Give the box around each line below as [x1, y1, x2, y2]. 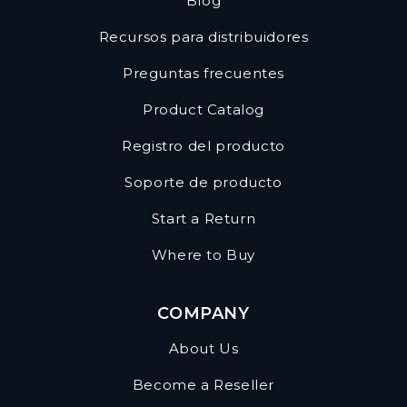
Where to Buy [151, 246, 256, 264]
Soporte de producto [124, 174, 283, 192]
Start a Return [151, 210, 256, 228]
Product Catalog [143, 101, 264, 119]
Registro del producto [122, 137, 285, 155]
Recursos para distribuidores [98, 28, 309, 46]
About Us [168, 340, 239, 358]
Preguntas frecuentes [123, 65, 284, 83]
